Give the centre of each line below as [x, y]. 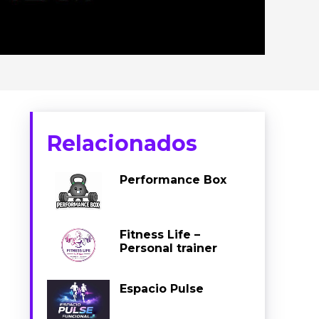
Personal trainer [169, 248]
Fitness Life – [160, 234]
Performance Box [173, 179]
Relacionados [122, 143]
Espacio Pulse [162, 289]
